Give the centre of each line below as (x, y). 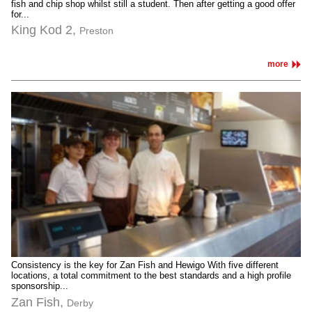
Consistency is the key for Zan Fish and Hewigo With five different (145, 265)
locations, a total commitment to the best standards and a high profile (151, 276)
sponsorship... (40, 286)
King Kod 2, (45, 30)
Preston (96, 31)
